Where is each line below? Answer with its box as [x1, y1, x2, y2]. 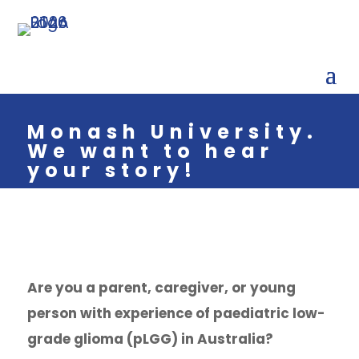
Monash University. [26, 119, 318, 145]
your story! [26, 157, 197, 184]
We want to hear [26, 138, 274, 164]
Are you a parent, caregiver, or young [26, 278, 296, 297]
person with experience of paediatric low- [26, 304, 325, 323]
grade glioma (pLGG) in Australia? [26, 329, 273, 349]
